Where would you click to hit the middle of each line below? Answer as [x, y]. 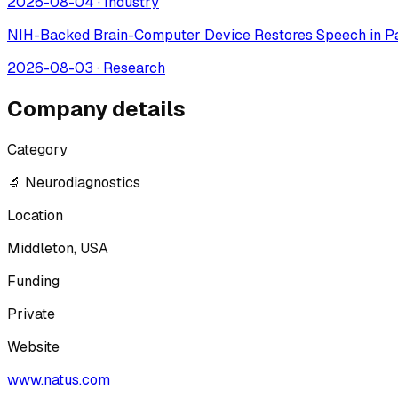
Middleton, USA [58, 249]
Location [35, 216]
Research [134, 68]
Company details [96, 109]
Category [37, 150]
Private [31, 314]
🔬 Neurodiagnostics [74, 183]
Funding [33, 282]
